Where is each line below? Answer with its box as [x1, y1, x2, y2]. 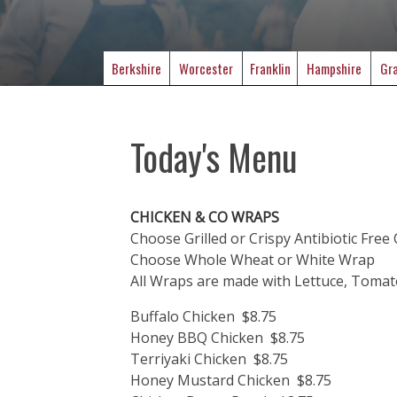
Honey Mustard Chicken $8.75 [130, 370, 331, 390]
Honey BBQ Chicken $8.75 [130, 327, 305, 347]
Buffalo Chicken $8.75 [130, 306, 276, 326]
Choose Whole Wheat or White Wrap [130, 249, 375, 269]
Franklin [249, 58, 291, 78]
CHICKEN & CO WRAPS [130, 206, 279, 227]
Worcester [179, 58, 233, 78]
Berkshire [112, 58, 161, 78]
